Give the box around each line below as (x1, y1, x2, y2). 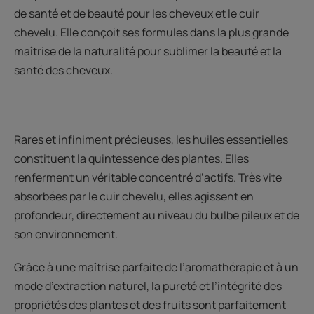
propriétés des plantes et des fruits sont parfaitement (14, 296, 286, 313)
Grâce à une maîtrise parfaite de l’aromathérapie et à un (14, 259, 299, 275)
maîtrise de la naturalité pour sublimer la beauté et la (14, 43, 282, 59)
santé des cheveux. (14, 62, 113, 78)
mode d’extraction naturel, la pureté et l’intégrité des (14, 278, 282, 294)
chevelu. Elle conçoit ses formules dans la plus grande (14, 24, 289, 40)
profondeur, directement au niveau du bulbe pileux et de (14, 207, 299, 223)
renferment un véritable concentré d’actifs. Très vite (14, 169, 282, 185)
